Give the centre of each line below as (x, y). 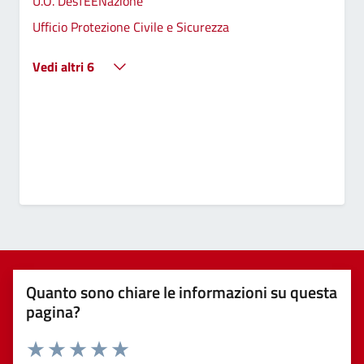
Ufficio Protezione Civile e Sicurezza (131, 26)
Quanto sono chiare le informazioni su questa (182, 292)
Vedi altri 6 (63, 66)
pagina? (53, 311)
